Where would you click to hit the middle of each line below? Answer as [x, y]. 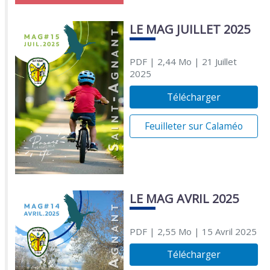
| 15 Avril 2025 [224, 231]
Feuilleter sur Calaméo [194, 126]
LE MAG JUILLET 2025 [190, 29]
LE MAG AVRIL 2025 [184, 199]
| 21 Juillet [214, 62]
